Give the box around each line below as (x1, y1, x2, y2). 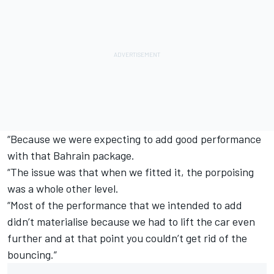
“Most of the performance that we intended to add (7, 198, 242, 212)
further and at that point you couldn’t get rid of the (7, 231, 247, 245)
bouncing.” (7, 247, 57, 261)
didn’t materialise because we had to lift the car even (7, 214, 255, 228)
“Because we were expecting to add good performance (7, 131, 261, 146)
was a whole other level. (7, 181, 119, 195)
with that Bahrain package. (7, 148, 135, 162)
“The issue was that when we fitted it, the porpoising (7, 165, 254, 179)
